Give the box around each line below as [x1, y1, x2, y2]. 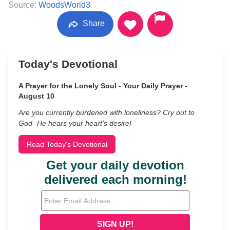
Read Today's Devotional [27, 140, 107, 148]
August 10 [18, 92, 54, 100]
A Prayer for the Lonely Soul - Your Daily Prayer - [18, 82, 187, 90]
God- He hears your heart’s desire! [18, 119, 131, 127]
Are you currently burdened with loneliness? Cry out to [18, 108, 195, 117]
